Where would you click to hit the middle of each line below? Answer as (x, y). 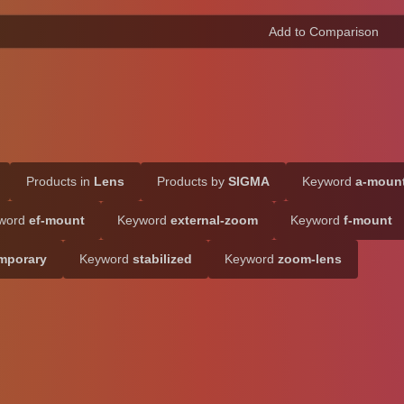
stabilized (162, 259)
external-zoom (214, 220)
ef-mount (57, 220)
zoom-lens (310, 259)
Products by (193, 181)
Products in (60, 181)
